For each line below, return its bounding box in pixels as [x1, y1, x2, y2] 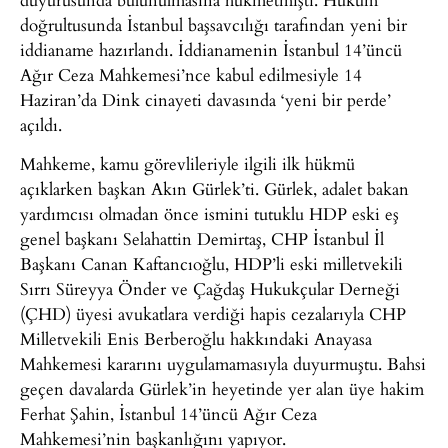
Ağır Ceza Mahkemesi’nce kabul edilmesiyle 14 [20, 61, 362, 87]
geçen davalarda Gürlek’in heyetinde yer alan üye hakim [20, 376, 424, 402]
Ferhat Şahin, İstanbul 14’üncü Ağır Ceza [20, 401, 317, 427]
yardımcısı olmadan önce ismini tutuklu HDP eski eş [20, 201, 399, 227]
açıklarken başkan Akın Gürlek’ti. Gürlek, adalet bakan [20, 176, 409, 202]
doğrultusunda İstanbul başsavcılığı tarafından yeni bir [20, 11, 407, 37]
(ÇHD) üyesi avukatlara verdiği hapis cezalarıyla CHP [20, 301, 406, 327]
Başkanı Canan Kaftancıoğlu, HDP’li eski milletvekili [20, 251, 403, 277]
